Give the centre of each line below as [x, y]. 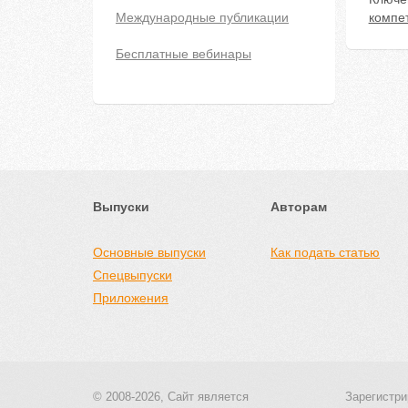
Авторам [299, 207]
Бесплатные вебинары [184, 54]
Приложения [131, 298]
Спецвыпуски [133, 275]
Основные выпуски [149, 252]
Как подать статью [325, 252]
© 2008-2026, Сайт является [171, 397]
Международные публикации [202, 17]
